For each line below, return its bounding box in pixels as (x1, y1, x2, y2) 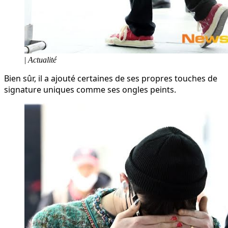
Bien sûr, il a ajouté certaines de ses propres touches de (4, 72, 217, 84)
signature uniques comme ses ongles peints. (4, 83, 176, 95)
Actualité (26, 55, 56, 64)
